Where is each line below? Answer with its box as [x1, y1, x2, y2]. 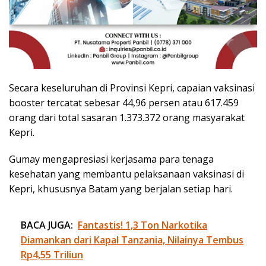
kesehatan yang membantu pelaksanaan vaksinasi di [9, 167, 244, 180]
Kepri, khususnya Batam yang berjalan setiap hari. [9, 182, 233, 195]
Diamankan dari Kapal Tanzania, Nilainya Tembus [21, 233, 243, 246]
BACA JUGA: [21, 218, 73, 232]
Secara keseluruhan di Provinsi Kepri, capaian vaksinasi [9, 81, 255, 94]
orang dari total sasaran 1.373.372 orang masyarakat [9, 110, 245, 124]
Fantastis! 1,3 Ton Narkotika [78, 218, 207, 232]
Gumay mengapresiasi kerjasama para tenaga [9, 152, 214, 166]
